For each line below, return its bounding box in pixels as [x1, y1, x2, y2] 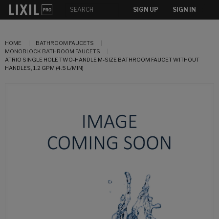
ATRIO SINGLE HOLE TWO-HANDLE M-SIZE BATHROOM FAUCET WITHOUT [5, 56, 199, 63]
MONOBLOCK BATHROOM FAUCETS [5, 48, 100, 55]
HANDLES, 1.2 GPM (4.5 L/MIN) [5, 65, 84, 71]
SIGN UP [133, 6, 158, 14]
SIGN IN [173, 6, 196, 14]
